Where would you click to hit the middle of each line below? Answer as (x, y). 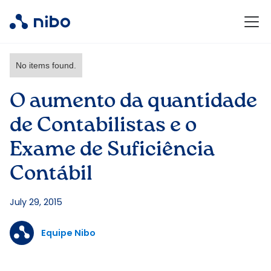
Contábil (51, 174)
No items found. (46, 65)
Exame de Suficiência (112, 150)
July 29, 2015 (36, 202)
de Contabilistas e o (103, 126)
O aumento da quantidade (133, 102)
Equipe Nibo (68, 233)
